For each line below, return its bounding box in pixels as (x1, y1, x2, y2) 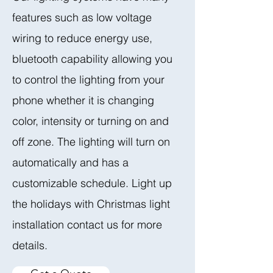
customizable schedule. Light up (12, 176, 172, 190)
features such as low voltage (12, 10, 152, 24)
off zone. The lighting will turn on (12, 135, 170, 149)
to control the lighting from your (12, 73, 165, 87)
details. (12, 238, 48, 252)
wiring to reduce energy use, (12, 31, 152, 45)
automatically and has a (12, 155, 129, 169)
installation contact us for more (12, 218, 162, 232)
